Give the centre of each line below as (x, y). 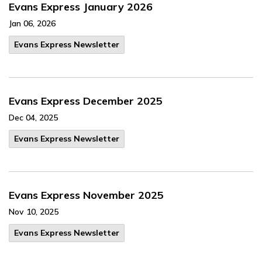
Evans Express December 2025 (86, 101)
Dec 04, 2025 (33, 118)
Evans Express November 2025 (86, 195)
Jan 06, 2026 (32, 23)
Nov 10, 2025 (34, 212)
